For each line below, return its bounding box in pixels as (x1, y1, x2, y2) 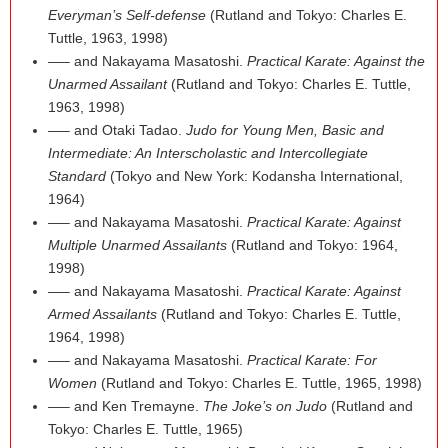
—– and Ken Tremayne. (48, 398, 204, 414)
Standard (48, 168, 107, 184)
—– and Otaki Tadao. (48, 122, 187, 138)
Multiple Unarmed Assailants (48, 237, 228, 253)
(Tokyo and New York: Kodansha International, (106, 168, 404, 184)
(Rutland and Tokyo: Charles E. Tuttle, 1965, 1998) (97, 375, 423, 391)
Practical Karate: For (247, 352, 378, 368)
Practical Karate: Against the (247, 53, 426, 69)
